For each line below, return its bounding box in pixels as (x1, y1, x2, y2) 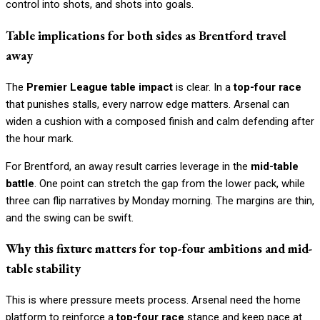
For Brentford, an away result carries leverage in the (6, 159, 251, 173)
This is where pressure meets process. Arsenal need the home (6, 293, 301, 306)
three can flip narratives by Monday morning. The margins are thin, (6, 194, 314, 207)
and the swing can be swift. (6, 211, 134, 224)
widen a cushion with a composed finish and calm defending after (6, 114, 314, 128)
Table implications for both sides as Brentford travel (6, 26, 286, 44)
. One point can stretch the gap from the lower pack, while (34, 176, 305, 190)
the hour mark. (6, 131, 74, 145)
